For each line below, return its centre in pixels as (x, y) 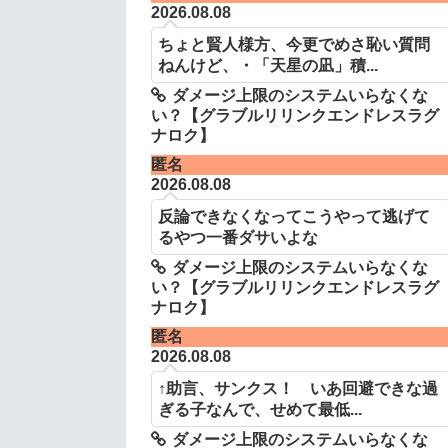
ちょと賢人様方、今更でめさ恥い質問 (293, 43)
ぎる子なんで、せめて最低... (259, 409)
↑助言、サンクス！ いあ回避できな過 (297, 388)
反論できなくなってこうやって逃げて (293, 216)
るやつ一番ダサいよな (237, 237)
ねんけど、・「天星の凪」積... (267, 64)
